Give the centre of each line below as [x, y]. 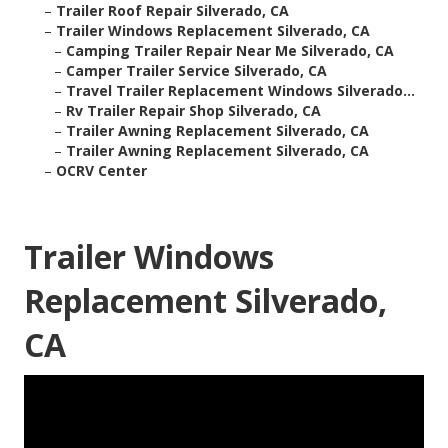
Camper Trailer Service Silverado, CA [196, 71]
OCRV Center [101, 171]
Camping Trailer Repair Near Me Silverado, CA [230, 51]
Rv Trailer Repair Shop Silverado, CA [193, 111]
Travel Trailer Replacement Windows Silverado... [240, 91]
